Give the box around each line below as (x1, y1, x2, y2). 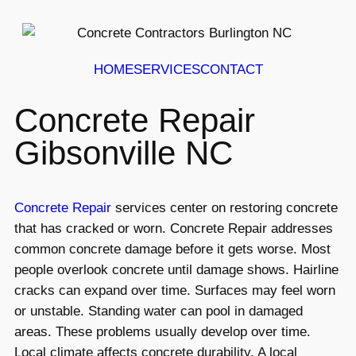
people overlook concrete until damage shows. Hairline (14, 262, 339, 278)
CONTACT (199, 61, 263, 77)
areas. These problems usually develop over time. (14, 324, 311, 340)
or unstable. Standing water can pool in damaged (14, 304, 303, 319)
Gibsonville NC (14, 133, 233, 172)
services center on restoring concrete (111, 200, 338, 216)
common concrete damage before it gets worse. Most (14, 242, 331, 257)
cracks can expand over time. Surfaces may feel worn (14, 283, 335, 299)
